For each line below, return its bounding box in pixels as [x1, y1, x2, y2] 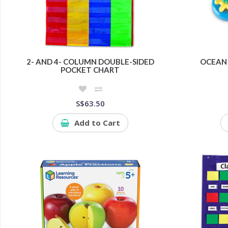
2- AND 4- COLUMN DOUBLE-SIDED [26, 56, 154, 66]
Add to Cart [74, 117, 120, 128]
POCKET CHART [61, 65, 120, 74]
